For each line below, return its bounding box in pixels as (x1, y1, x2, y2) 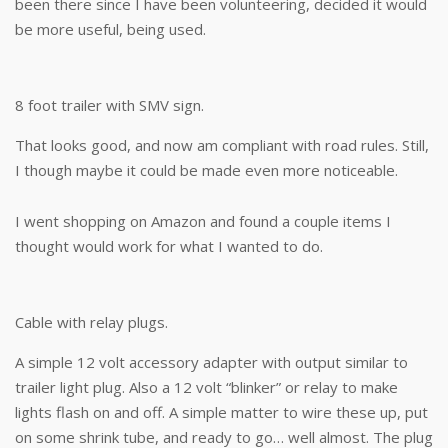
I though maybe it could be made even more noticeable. (15, 160, 398, 180)
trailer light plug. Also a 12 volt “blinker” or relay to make (15, 377, 398, 397)
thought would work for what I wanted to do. (15, 236, 323, 256)
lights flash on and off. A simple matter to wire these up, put (15, 402, 428, 422)
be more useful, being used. (15, 19, 206, 39)
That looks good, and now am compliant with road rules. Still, (15, 135, 429, 155)
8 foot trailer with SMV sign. (15, 95, 204, 115)
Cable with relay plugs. (15, 312, 168, 332)
